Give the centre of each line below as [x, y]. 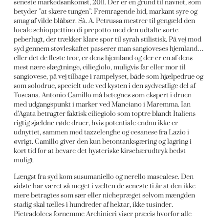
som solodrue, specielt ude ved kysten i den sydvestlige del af [105, 86]
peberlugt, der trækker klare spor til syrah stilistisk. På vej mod [108, 39]
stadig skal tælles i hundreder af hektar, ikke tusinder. [94, 204]
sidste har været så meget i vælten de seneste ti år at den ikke [105, 186]
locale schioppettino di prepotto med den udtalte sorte [96, 30]
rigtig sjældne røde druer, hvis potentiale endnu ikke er [96, 123]
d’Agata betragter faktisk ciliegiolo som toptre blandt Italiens [105, 113]
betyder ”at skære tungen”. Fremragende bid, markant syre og [106, 11]
